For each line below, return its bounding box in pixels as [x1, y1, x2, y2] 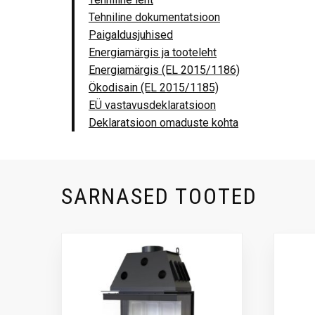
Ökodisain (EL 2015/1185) [89, 81, 219, 95]
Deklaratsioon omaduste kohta [89, 116, 238, 130]
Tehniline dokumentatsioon [89, 11, 220, 25]
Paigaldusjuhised [89, 28, 173, 42]
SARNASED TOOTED [61, 183, 257, 210]
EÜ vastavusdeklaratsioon [89, 98, 216, 112]
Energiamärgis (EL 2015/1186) [89, 63, 240, 77]
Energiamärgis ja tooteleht [89, 46, 217, 60]
